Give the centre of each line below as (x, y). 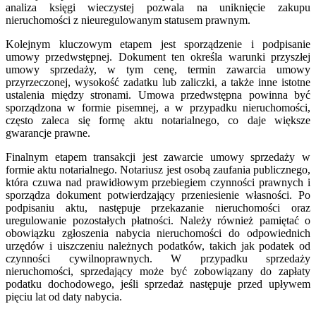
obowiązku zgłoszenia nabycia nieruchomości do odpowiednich (158, 233)
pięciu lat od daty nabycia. (64, 296)
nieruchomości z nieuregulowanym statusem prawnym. (128, 20)
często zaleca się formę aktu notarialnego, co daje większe (158, 120)
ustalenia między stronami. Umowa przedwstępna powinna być (158, 95)
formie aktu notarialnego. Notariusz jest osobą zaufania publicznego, (158, 169)
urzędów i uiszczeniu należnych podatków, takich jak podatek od (158, 245)
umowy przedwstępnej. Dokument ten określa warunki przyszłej (158, 56)
